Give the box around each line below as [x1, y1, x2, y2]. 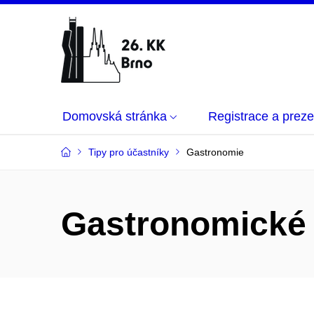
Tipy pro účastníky [88, 146, 169, 158]
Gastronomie [186, 146, 244, 158]
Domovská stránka [62, 109, 167, 123]
